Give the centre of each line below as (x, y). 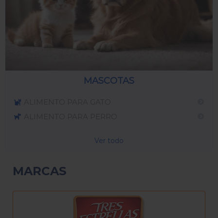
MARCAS (39, 171)
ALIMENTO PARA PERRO (70, 116)
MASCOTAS (109, 81)
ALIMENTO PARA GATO (67, 102)
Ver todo (109, 141)
